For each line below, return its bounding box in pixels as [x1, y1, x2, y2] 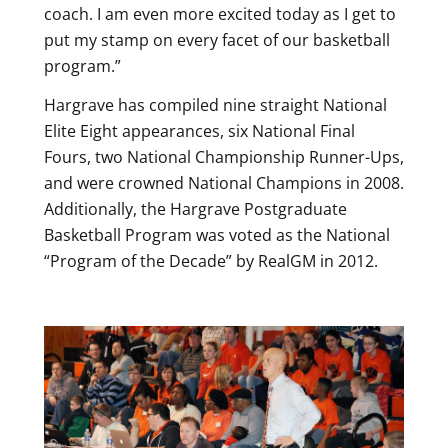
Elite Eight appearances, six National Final [44, 119, 355, 142]
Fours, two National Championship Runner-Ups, [44, 145, 404, 168]
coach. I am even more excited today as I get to [44, 3, 396, 26]
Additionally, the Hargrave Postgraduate [44, 197, 347, 220]
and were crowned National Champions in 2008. [44, 171, 404, 194]
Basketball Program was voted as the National [44, 223, 390, 246]
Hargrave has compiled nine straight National [44, 93, 387, 116]
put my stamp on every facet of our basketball [44, 29, 390, 52]
